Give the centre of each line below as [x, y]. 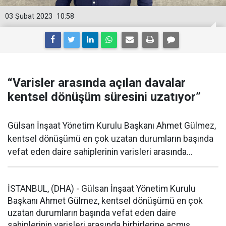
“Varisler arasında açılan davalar [97, 83]
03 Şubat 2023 [29, 16]
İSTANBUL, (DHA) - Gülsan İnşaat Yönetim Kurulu [102, 189]
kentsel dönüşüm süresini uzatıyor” [104, 97]
